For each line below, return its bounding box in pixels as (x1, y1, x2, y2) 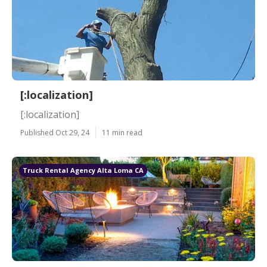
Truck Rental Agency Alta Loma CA (23, 166, 144, 175)
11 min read (102, 128, 142, 138)
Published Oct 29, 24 (20, 128, 89, 138)
